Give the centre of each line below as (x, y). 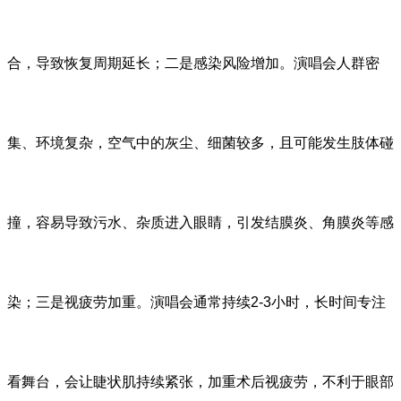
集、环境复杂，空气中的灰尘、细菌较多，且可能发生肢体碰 (200, 142)
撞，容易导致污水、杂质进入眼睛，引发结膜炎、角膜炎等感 (200, 222)
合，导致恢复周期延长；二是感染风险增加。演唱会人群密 (193, 63)
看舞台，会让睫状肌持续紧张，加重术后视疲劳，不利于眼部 (200, 381)
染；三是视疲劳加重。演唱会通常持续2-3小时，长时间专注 (196, 302)
